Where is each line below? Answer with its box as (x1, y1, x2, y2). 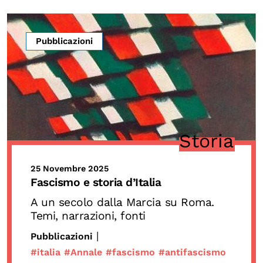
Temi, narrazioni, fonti (31, 208, 146, 222)
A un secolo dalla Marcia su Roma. (31, 195, 214, 209)
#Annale (64, 247, 102, 258)
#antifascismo (159, 247, 226, 258)
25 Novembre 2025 (31, 163, 109, 173)
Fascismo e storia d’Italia (31, 175, 161, 189)
